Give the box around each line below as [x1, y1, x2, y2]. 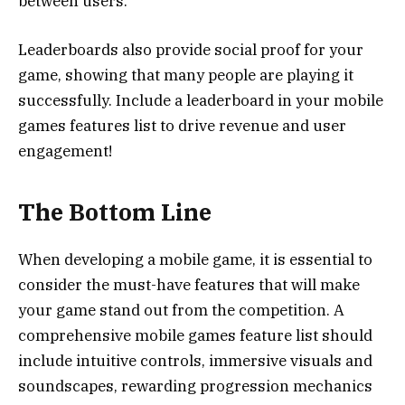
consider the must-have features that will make [18, 274, 360, 295]
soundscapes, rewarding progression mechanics [18, 375, 372, 396]
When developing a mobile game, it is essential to [18, 249, 372, 269]
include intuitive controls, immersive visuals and [18, 350, 372, 371]
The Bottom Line [18, 196, 212, 227]
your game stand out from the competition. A [18, 299, 344, 320]
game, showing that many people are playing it [18, 65, 353, 86]
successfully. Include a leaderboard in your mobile [18, 90, 383, 111]
